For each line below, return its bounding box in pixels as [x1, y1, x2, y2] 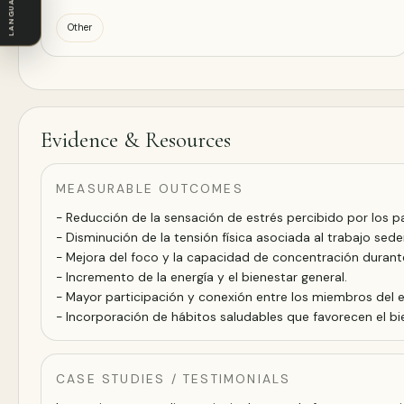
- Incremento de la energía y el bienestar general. [56, 268, 347, 285]
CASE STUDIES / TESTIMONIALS [56, 370, 291, 387]
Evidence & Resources [41, 125, 231, 153]
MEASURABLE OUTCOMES [56, 179, 243, 197]
